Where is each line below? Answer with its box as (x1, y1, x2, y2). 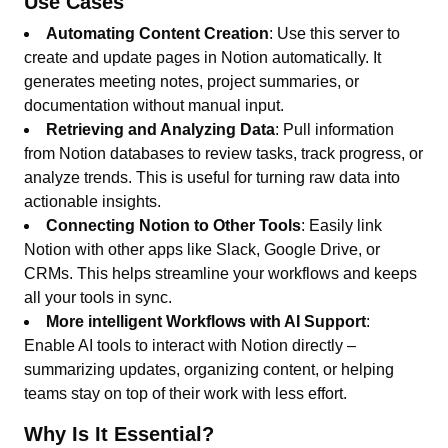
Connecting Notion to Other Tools (46, 216, 302, 234)
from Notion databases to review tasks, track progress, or (24, 144, 424, 162)
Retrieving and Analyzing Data (46, 120, 276, 138)
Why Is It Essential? (24, 422, 215, 445)
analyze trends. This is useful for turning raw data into (24, 168, 401, 186)
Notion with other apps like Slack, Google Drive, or (24, 240, 381, 258)
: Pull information (275, 120, 395, 138)
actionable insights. (24, 192, 162, 210)
